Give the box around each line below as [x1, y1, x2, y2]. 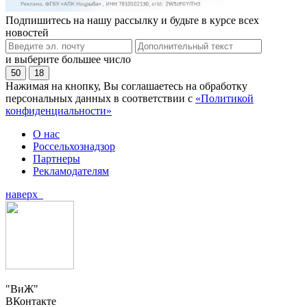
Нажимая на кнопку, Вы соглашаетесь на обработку [5, 80, 247, 93]
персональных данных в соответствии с [5, 93, 195, 105]
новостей [5, 27, 49, 39]
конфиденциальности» [5, 105, 112, 117]
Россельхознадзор [33, 140, 115, 153]
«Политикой [195, 93, 254, 105]
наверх [5, 188, 43, 201]
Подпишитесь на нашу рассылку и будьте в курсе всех [5, 14, 259, 27]
